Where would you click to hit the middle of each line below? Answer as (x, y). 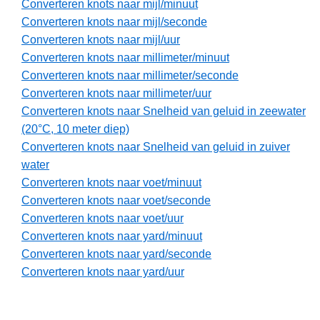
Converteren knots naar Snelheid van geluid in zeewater (164, 111)
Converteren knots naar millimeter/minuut (125, 58)
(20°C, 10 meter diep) (75, 129)
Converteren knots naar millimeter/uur (116, 94)
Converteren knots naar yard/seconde (116, 254)
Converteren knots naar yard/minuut (112, 236)
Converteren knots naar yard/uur (103, 272)
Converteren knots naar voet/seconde (116, 201)
